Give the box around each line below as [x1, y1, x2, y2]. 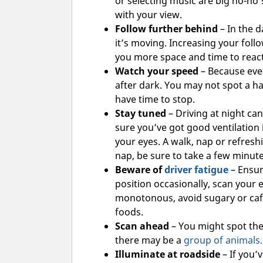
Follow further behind [115, 22, 218, 36]
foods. [115, 205, 143, 219]
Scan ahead [115, 220, 169, 233]
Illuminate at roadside [115, 248, 220, 261]
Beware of [115, 163, 164, 177]
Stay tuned [115, 107, 166, 120]
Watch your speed [115, 65, 198, 78]
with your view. [115, 8, 182, 22]
